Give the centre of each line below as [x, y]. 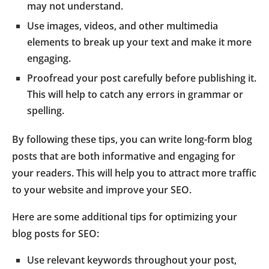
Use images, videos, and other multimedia [122, 26]
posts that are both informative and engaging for [124, 156]
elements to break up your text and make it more [139, 42]
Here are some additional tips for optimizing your [125, 216]
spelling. [46, 110]
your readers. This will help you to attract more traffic [134, 173]
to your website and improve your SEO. [102, 189]
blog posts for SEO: [56, 233]
